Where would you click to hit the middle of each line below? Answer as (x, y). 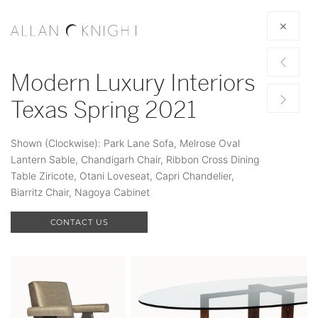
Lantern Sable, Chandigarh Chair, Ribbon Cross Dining (135, 159)
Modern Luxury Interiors (133, 83)
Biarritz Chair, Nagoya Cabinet (80, 192)
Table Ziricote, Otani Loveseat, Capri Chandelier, (122, 176)
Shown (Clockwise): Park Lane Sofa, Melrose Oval (125, 143)
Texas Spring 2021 (104, 110)
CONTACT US (79, 222)
